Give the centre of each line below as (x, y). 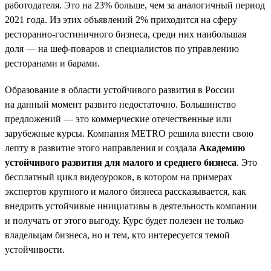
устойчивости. (35, 249)
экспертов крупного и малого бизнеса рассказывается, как (126, 191)
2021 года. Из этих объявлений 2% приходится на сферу (121, 19)
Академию (222, 148)
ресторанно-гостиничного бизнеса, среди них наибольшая (126, 34)
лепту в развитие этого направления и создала (102, 148)
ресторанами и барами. (52, 63)
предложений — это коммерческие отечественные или (118, 119)
